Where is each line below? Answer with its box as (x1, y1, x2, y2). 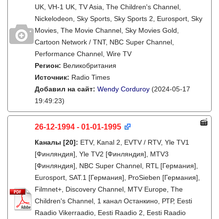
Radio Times (71, 73, 110, 81)
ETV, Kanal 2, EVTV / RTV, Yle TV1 (80, 138, 189, 146)
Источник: (35, 73, 71, 81)
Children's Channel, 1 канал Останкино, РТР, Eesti (35, 197, 192, 205)
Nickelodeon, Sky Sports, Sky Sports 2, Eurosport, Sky (35, 15, 202, 22)
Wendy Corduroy (97, 85, 150, 93)
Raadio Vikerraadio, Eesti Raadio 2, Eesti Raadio (35, 209, 186, 217)
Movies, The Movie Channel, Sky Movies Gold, (35, 26, 179, 34)
